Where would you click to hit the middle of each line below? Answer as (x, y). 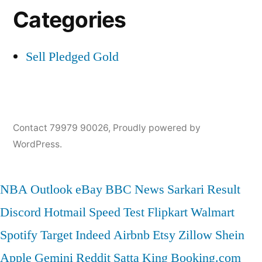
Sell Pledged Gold (72, 57)
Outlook (51, 190)
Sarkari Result (204, 190)
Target (56, 235)
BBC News (135, 190)
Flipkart (168, 213)
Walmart (213, 213)
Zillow (195, 235)
